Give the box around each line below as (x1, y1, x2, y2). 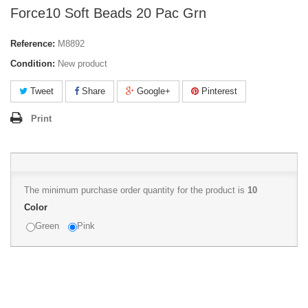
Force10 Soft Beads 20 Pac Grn (10, 5, 206, 21)
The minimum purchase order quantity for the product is (24, 185, 247, 196)
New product (58, 58, 107, 69)
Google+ (134, 86, 170, 97)
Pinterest (199, 86, 237, 97)
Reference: (10, 38, 55, 49)
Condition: (10, 58, 55, 69)
